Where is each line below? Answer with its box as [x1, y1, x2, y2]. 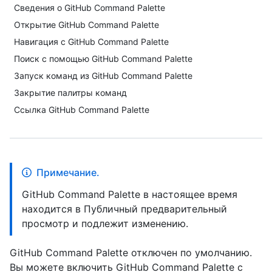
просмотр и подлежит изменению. [22, 217, 188, 229]
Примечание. [36, 166, 100, 178]
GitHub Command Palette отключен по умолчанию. [10, 246, 252, 259]
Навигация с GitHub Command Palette [14, 36, 169, 47]
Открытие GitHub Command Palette [14, 19, 159, 30]
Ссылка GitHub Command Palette [14, 104, 149, 115]
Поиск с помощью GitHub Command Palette [14, 53, 192, 64]
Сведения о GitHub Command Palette [14, 2, 165, 13]
